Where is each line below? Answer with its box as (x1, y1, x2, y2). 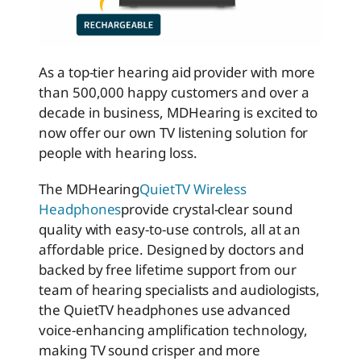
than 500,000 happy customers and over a (39, 82, 309, 102)
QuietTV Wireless (139, 179, 247, 198)
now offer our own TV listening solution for (39, 122, 309, 142)
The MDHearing (39, 179, 140, 198)
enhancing (75, 320, 145, 339)
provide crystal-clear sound (121, 199, 293, 218)
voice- (39, 320, 76, 339)
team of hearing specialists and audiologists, (39, 280, 321, 299)
